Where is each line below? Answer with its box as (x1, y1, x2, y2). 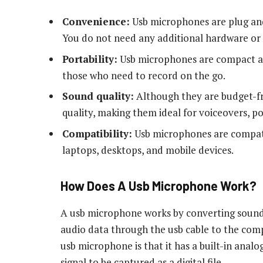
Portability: (62, 52, 117, 66)
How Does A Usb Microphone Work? (60, 178, 257, 194)
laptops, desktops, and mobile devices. (62, 143, 234, 157)
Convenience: (62, 15, 130, 29)
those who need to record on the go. (62, 68, 225, 82)
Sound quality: (62, 89, 134, 103)
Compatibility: (62, 126, 132, 140)
